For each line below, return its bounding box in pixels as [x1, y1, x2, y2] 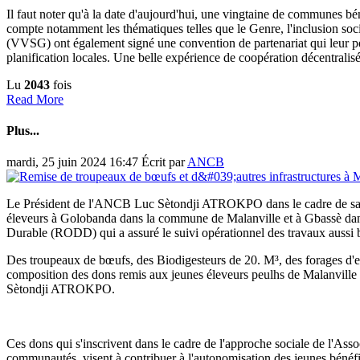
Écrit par [141, 155, 187, 170]
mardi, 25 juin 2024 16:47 [6, 155, 141, 170]
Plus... [6, 124, 39, 138]
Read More [6, 92, 63, 106]
